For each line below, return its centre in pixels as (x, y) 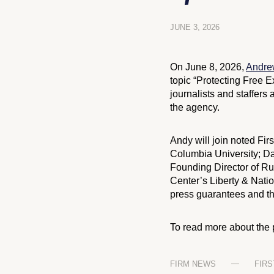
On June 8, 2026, (208, 67)
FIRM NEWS (193, 264)
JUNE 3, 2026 (195, 27)
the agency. (195, 107)
